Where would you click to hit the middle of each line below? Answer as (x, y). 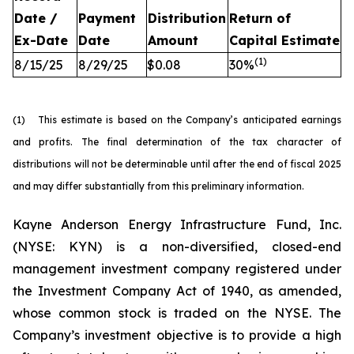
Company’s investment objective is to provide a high (177, 335)
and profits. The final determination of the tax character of (177, 142)
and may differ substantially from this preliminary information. (158, 186)
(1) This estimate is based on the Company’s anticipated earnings (177, 120)
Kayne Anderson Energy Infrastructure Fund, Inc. (177, 224)
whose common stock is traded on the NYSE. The (177, 313)
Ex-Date (41, 40)
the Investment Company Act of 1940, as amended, (177, 291)
